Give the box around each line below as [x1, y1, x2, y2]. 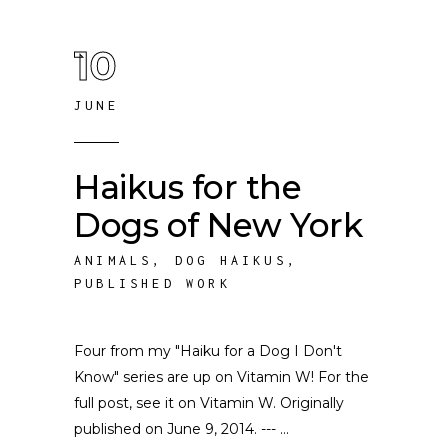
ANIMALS [74, 253, 153, 268]
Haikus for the [74, 167, 302, 207]
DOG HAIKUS [174, 253, 287, 268]
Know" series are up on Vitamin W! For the [74, 368, 369, 386]
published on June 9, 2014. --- [74, 420, 280, 438]
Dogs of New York [74, 205, 363, 245]
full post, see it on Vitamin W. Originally [74, 394, 344, 412]
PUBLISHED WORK [74, 276, 231, 291]
